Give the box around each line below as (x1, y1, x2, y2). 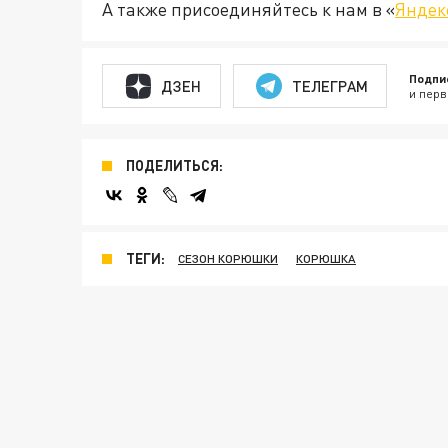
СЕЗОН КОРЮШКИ (178, 251, 278, 267)
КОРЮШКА (296, 251, 356, 267)
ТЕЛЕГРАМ (291, 76, 368, 95)
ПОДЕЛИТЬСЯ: (126, 157, 223, 175)
